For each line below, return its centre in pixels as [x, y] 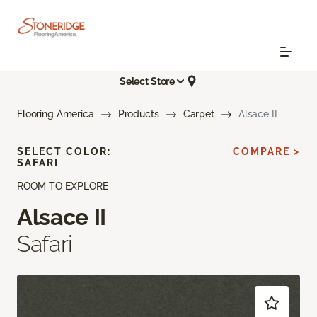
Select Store [147, 81]
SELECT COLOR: [64, 152]
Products [138, 114]
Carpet [198, 114]
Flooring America [56, 114]
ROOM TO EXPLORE [63, 186]
